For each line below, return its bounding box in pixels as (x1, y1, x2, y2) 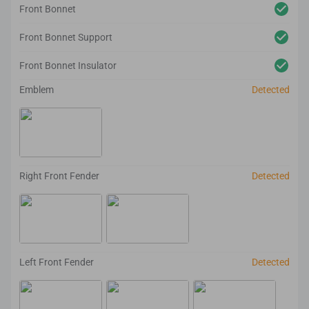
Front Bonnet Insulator (19, 60, 117, 71)
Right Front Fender (19, 170, 99, 181)
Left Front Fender (19, 257, 94, 268)
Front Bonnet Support (19, 32, 112, 43)
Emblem (19, 84, 54, 95)
